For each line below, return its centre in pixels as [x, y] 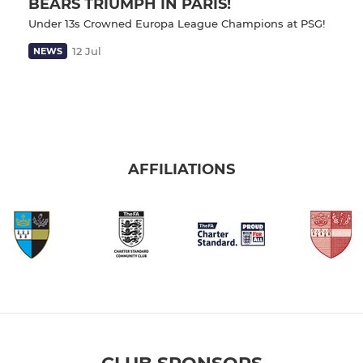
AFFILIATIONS [181, 170]
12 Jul [87, 51]
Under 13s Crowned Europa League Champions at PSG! [177, 23]
